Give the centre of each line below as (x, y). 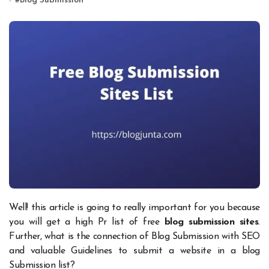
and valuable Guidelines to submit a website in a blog (134, 251)
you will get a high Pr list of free (87, 222)
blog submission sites (211, 222)
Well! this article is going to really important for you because (14, 208)
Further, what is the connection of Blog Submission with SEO (134, 237)
